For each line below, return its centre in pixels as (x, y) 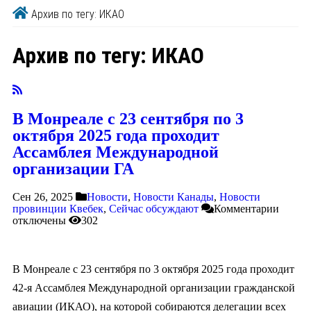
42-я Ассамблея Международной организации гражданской (154, 288)
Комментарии (246, 209)
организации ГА (73, 169)
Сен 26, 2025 (43, 197)
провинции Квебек (58, 209)
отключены (39, 221)
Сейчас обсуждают (154, 209)
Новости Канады (174, 197)
